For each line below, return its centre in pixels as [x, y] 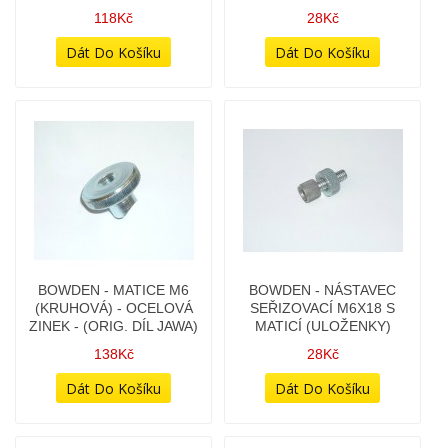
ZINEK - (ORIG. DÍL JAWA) [113, 236]
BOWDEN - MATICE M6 [113, 200]
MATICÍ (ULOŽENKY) [322, 236]
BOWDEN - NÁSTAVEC [322, 200]
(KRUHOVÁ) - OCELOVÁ [113, 218]
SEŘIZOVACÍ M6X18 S [322, 218]
